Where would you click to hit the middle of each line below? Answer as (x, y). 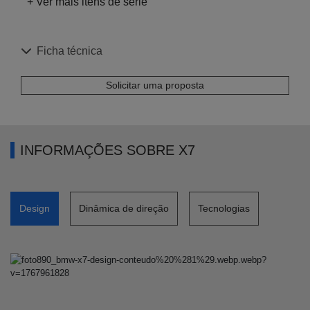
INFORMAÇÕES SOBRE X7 (108, 150)
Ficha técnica (70, 51)
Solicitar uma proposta (155, 85)
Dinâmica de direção (124, 208)
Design (35, 208)
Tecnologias (224, 208)
